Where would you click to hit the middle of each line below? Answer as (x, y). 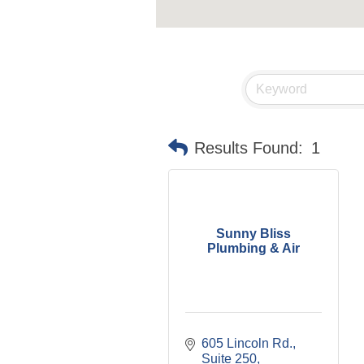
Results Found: (249, 148)
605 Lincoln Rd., (249, 343)
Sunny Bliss (253, 233)
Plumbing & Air (253, 248)
